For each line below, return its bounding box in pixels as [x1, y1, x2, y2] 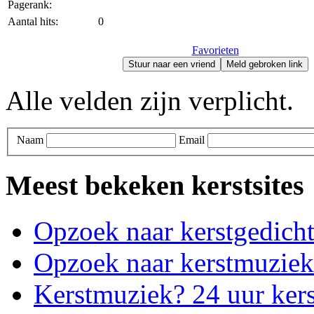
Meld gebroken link [226, 59, 303, 69]
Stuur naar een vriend [128, 59, 215, 69]
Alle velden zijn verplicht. [6, 86, 294, 116]
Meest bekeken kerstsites [6, 170, 304, 202]
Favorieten [191, 44, 239, 56]
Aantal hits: [8, 15, 58, 27]
